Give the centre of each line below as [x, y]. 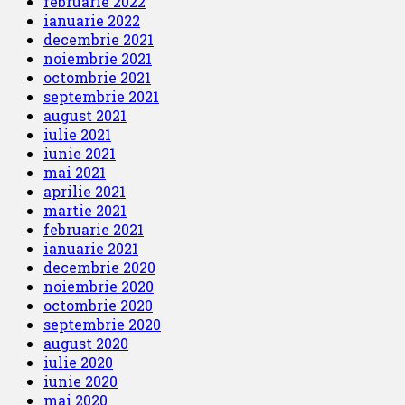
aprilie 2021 [85, 192]
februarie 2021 [94, 230]
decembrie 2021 [99, 40]
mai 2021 [75, 173]
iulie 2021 [77, 135]
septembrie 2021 [101, 97]
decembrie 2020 [99, 268]
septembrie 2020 [102, 325]
